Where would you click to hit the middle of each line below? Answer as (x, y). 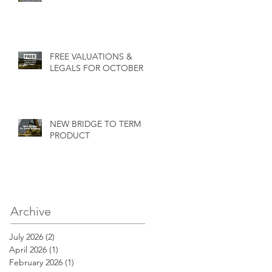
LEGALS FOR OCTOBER (97, 68)
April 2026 (28, 250)
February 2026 (36, 263)
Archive (31, 212)
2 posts (68, 237)
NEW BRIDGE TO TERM (95, 124)
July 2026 (26, 237)
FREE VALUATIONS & (91, 57)
